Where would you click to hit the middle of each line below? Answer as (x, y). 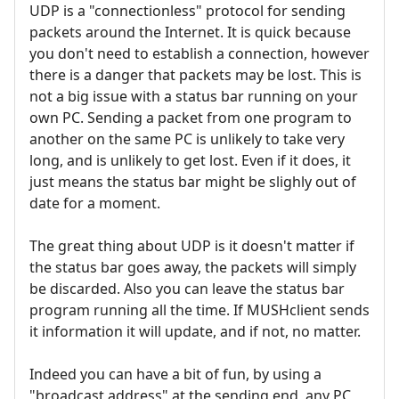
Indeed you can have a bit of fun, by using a (175, 375)
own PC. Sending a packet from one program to (191, 118)
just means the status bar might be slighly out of (193, 182)
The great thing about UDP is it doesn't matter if (192, 246)
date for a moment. (95, 204)
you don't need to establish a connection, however (199, 54)
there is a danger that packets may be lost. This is (195, 75)
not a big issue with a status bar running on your (194, 97)
